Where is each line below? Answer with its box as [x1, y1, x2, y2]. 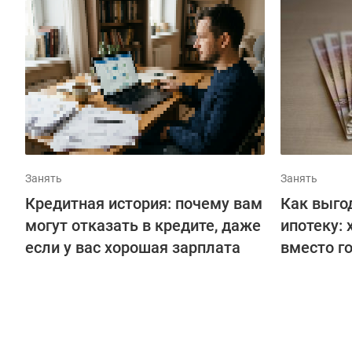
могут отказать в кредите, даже [25, 216, 261, 235]
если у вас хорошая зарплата [25, 238, 240, 257]
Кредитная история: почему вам [25, 194, 262, 213]
